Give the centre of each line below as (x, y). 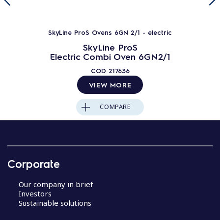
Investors (35, 193)
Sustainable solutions (55, 203)
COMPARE (115, 107)
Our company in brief (56, 184)
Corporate (34, 163)
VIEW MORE (110, 84)
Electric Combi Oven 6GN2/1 (110, 56)
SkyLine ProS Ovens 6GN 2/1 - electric (110, 32)
